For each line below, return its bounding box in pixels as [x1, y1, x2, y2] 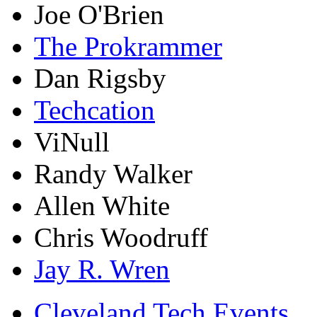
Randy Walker [34, 158, 192, 189]
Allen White [34, 190, 170, 221]
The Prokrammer [34, 30, 222, 62]
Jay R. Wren [34, 253, 170, 284]
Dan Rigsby [34, 62, 166, 93]
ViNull [34, 126, 110, 157]
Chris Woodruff [34, 221, 208, 253]
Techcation [34, 94, 155, 125]
